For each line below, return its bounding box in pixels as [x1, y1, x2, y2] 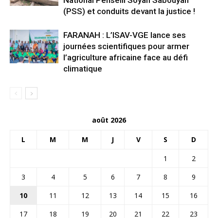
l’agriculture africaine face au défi [63, 52, 188, 62]
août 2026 [92, 115, 126, 125]
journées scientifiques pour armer [63, 41, 189, 51]
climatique [63, 63, 102, 73]
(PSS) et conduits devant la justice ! [63, 6, 195, 16]
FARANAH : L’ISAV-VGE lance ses [63, 30, 186, 40]
